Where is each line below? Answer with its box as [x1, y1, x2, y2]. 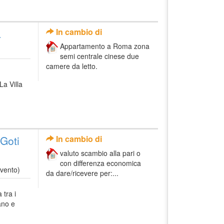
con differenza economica [60, 157, 141, 168]
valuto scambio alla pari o [60, 147, 140, 158]
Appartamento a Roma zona [60, 40, 149, 51]
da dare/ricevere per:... [46, 167, 118, 178]
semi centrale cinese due [60, 50, 139, 61]
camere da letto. [46, 60, 97, 71]
